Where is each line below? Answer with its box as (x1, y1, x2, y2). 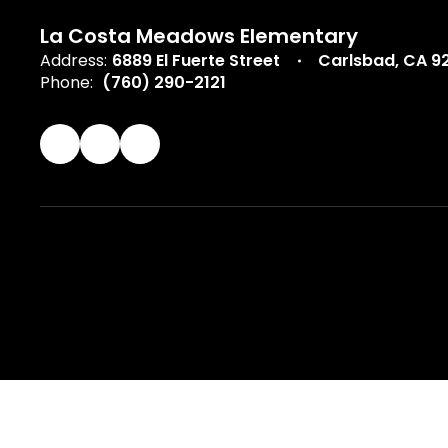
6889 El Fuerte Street (112, 49, 280, 72)
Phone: (40, 71, 93, 94)
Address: (40, 49, 107, 72)
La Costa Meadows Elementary (40, 22, 358, 50)
